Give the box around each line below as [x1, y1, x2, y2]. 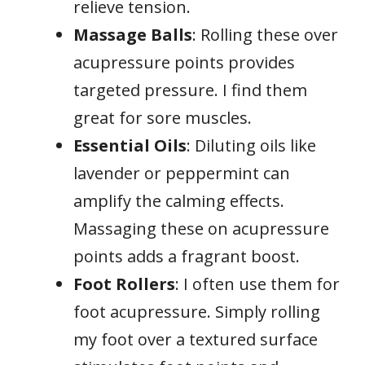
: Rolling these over [192, 23, 338, 46]
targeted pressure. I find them [73, 78, 307, 101]
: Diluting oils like [187, 134, 316, 156]
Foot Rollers [73, 272, 175, 295]
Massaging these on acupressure [73, 217, 329, 240]
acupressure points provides [73, 51, 295, 73]
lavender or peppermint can [73, 161, 290, 184]
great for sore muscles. [73, 106, 252, 129]
